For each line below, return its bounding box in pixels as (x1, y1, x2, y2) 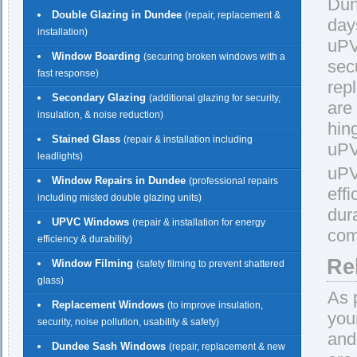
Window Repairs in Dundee (52, 175, 186, 186)
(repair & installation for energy (132, 217, 265, 228)
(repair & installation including (124, 134, 253, 145)
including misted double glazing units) (37, 192, 202, 204)
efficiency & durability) (37, 233, 132, 245)
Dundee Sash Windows (52, 340, 166, 352)
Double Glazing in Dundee (52, 9, 182, 21)
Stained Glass (52, 133, 120, 145)
